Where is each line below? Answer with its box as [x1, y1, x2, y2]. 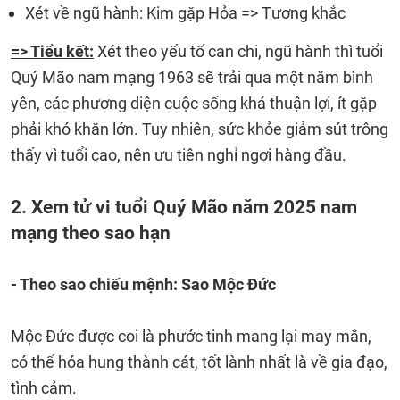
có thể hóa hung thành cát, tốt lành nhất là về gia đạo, [11, 353, 387, 371]
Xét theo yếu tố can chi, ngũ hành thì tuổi [94, 42, 383, 61]
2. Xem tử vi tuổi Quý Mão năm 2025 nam [11, 196, 357, 218]
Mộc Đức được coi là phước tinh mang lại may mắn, [11, 327, 371, 346]
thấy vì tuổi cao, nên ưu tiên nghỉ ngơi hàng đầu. [11, 146, 346, 164]
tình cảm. [11, 379, 80, 397]
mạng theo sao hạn [11, 221, 171, 244]
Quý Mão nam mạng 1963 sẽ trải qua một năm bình [11, 68, 373, 87]
